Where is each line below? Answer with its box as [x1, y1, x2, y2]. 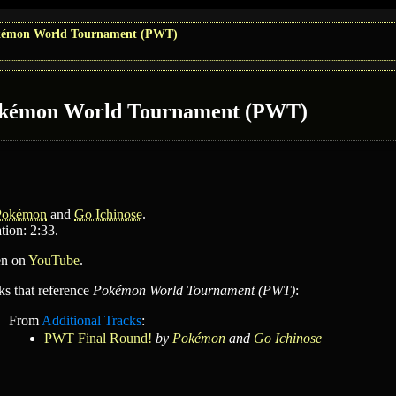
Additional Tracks [42, 313, 141, 328]
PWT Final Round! [44, 331, 152, 346]
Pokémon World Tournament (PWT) [93, 283, 295, 298]
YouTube [28, 253, 80, 268]
